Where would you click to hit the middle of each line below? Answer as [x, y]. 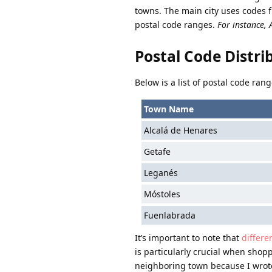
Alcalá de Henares [180, 130]
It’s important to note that [188, 238]
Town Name [168, 109]
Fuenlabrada [169, 215]
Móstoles [162, 194]
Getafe [157, 151]
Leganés [161, 172]
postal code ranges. [176, 25]
